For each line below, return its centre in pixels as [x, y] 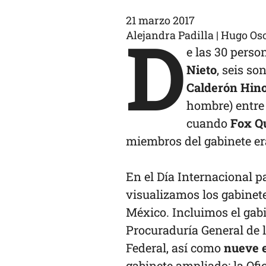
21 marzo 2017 [160, 20]
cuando [208, 123]
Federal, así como [175, 248]
